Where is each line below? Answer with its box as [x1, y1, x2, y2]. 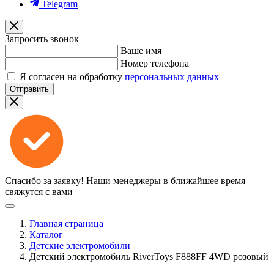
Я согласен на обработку [20, 72, 125, 82]
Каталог [29, 229, 63, 240]
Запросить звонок [5, 34, 79, 44]
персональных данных [125, 72, 219, 82]
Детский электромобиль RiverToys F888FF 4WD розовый [29, 251, 268, 262]
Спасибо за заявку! [5, 176, 84, 186]
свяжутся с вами [5, 187, 73, 197]
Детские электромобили [29, 240, 130, 251]
